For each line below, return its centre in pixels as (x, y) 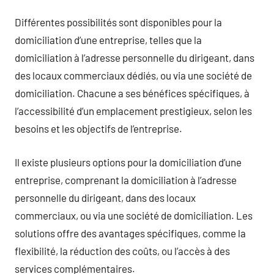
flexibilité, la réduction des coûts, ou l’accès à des (122, 250)
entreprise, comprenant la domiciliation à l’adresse (126, 180)
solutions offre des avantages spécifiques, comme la (130, 233)
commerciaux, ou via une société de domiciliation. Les (134, 215)
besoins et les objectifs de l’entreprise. (98, 128)
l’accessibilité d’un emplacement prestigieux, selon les (133, 111)
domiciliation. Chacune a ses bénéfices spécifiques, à (132, 93)
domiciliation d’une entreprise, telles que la (108, 40)
